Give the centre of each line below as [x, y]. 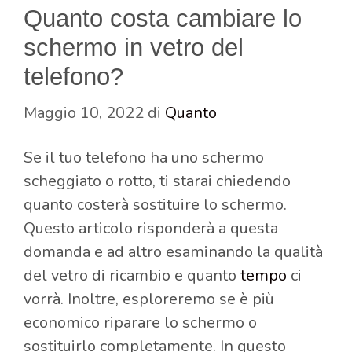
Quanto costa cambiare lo [163, 18]
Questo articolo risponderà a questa [151, 228]
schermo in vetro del [134, 47]
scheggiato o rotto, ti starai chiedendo [157, 181]
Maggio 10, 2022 [84, 112]
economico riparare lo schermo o [140, 322]
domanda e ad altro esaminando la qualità [173, 251]
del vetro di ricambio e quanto [132, 275]
